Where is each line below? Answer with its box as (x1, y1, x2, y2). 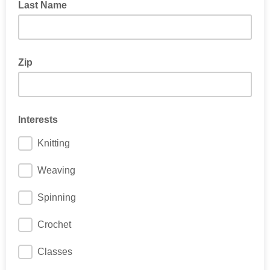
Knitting (37, 138, 70, 148)
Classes (37, 246, 72, 257)
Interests (18, 115, 58, 125)
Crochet (37, 219, 71, 230)
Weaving (37, 165, 75, 175)
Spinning (37, 192, 76, 202)
